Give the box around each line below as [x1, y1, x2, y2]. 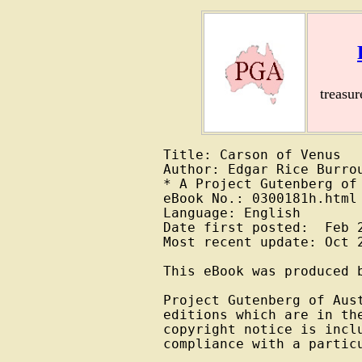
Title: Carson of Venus [162, 148, 341, 163]
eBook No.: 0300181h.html [162, 192, 357, 207]
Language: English [162, 206, 301, 221]
